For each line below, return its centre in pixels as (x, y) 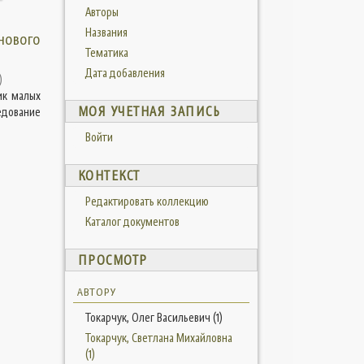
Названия (106, 32)
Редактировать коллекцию (147, 201)
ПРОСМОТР (113, 260)
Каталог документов (132, 222)
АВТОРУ (96, 292)
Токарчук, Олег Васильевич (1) (154, 318)
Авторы (102, 12)
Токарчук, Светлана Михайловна (158, 338)
